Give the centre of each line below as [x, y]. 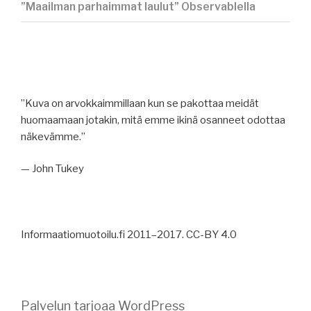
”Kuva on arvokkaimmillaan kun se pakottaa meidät [140, 103]
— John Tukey [52, 169]
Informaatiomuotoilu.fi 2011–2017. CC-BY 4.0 [129, 234]
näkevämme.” [53, 136]
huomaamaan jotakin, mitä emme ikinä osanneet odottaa [153, 120]
